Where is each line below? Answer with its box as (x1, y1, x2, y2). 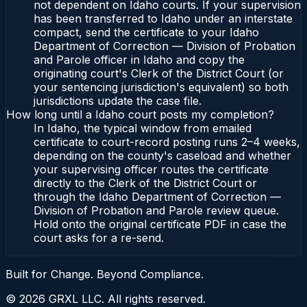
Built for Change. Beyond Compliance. (5, 267, 204, 282)
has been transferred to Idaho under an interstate (34, 12, 293, 26)
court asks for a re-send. (34, 231, 164, 245)
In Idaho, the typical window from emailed (34, 121, 251, 136)
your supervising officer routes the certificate (34, 162, 269, 177)
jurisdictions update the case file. (34, 94, 201, 108)
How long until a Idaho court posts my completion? (6, 108, 274, 122)
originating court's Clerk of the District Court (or (34, 66, 284, 81)
